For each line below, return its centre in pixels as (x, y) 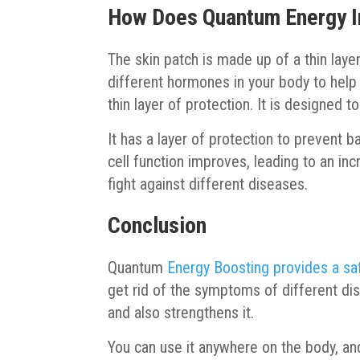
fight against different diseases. (208, 184)
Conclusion (157, 225)
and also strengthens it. (181, 312)
